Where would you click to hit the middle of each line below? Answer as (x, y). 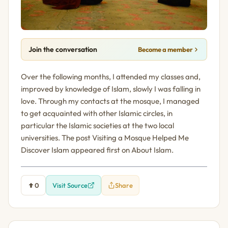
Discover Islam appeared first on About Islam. (97, 150)
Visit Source (70, 186)
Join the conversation (63, 50)
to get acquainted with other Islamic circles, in (97, 113)
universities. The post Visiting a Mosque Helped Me (105, 138)
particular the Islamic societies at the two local (97, 126)
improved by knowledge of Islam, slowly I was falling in (111, 89)
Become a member (165, 50)
